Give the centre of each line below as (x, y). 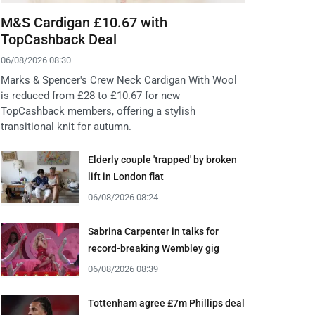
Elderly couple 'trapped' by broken (162, 160)
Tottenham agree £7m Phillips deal (166, 303)
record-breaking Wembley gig (154, 249)
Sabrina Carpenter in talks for (153, 232)
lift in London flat (126, 177)
